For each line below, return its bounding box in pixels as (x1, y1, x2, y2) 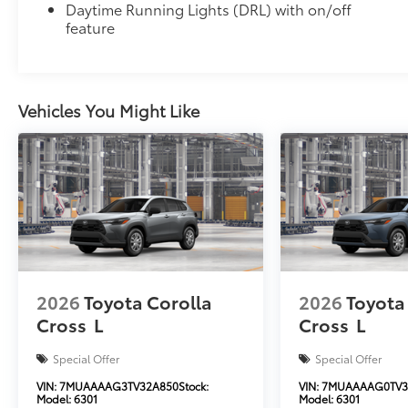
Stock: (178, 377, 209, 393)
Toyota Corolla (84, 288, 212, 314)
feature (66, 16, 116, 38)
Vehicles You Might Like (18, 98, 199, 123)
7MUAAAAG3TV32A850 (59, 377, 178, 393)
